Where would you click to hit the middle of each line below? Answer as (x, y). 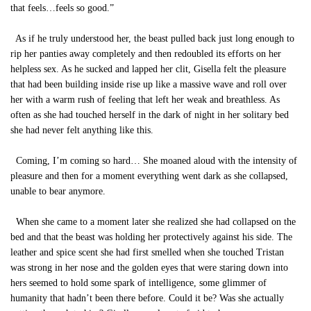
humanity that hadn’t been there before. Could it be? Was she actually (147, 298)
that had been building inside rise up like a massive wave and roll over (149, 84)
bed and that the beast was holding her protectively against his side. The (151, 237)
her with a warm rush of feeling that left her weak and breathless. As (145, 100)
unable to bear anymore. (58, 191)
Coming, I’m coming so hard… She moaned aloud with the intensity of (154, 161)
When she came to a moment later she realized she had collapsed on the (153, 222)
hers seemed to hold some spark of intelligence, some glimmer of (138, 283)
